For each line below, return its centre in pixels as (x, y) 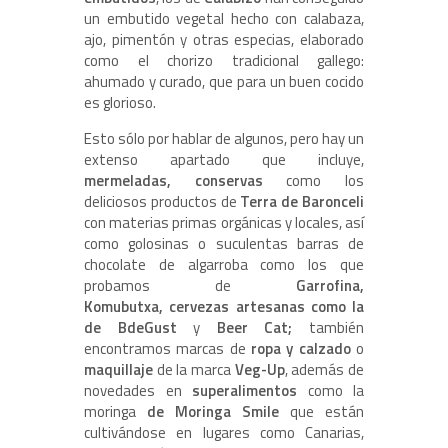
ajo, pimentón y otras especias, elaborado (224, 40)
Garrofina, (330, 286)
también (328, 328)
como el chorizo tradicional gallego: (224, 61)
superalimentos (244, 391)
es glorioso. (120, 103)
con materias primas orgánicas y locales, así (224, 223)
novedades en (138, 391)
